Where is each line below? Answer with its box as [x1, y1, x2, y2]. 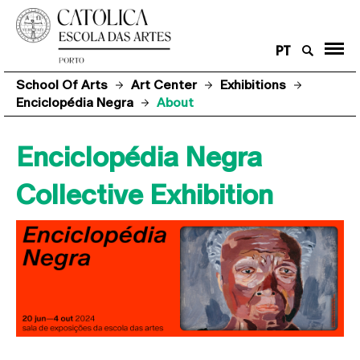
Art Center [131, 76, 197, 92]
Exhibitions [220, 76, 286, 92]
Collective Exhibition [16, 178, 273, 211]
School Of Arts [16, 76, 108, 92]
